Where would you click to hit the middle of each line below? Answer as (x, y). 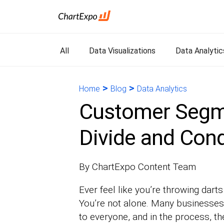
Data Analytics (162, 89)
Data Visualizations (122, 51)
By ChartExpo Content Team (137, 167)
